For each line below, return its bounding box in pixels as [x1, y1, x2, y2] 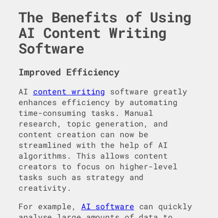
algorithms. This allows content [18, 150, 168, 161]
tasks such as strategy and [18, 171, 144, 182]
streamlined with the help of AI [18, 139, 168, 150]
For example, [18, 201, 81, 212]
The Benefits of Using [18, 7, 191, 26]
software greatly [105, 86, 187, 96]
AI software [81, 201, 134, 212]
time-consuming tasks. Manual [18, 107, 154, 118]
